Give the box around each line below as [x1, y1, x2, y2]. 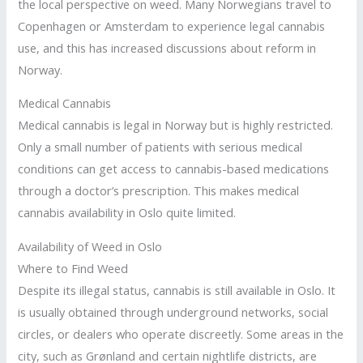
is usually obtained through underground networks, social [18, 303, 329, 320]
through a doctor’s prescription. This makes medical [18, 182, 300, 199]
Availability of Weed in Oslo [18, 237, 163, 254]
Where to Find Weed [18, 259, 129, 276]
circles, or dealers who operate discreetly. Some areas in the [18, 325, 344, 342]
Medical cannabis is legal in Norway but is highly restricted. [18, 117, 334, 134]
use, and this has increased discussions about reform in [18, 39, 317, 56]
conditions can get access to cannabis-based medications [18, 160, 330, 177]
